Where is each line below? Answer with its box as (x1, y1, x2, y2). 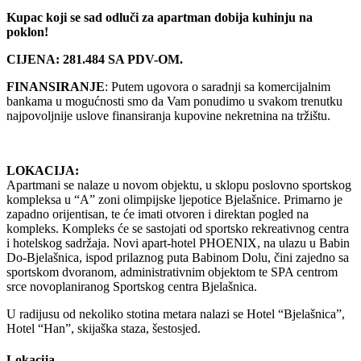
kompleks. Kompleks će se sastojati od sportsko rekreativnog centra (6, 222, 349, 236)
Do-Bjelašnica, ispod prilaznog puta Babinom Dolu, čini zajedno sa (6, 251, 349, 265)
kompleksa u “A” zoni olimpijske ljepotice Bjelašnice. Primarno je (6, 193, 342, 207)
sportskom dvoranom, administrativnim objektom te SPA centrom (6, 265, 338, 280)
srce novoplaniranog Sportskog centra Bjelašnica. (6, 280, 257, 294)
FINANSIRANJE (6, 80, 105, 94)
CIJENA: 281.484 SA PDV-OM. (6, 52, 183, 67)
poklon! (6, 25, 48, 39)
